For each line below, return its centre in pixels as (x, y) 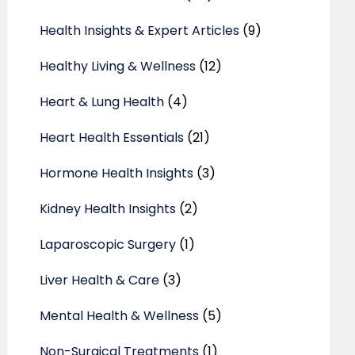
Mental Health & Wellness (120, 316)
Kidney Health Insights (108, 209)
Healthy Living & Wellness (118, 66)
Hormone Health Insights (117, 173)
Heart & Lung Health (102, 102)
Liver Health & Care (100, 280)
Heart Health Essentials (112, 137)
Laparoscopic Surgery (108, 244)
